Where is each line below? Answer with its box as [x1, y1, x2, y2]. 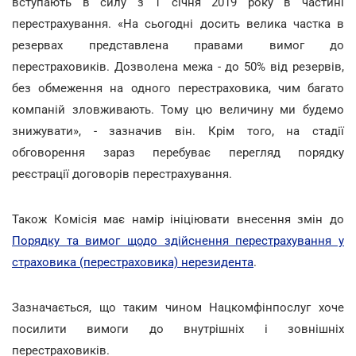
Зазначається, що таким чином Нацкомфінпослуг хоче [12, 300, 344, 315]
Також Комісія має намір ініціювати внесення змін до [12, 211, 344, 226]
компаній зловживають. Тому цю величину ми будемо [12, 102, 344, 117]
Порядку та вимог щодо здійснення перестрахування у [12, 233, 344, 248]
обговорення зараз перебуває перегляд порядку [12, 145, 344, 160]
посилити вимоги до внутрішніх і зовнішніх [12, 321, 344, 336]
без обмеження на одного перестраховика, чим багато [12, 80, 344, 95]
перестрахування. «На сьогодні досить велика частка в [12, 16, 344, 31]
